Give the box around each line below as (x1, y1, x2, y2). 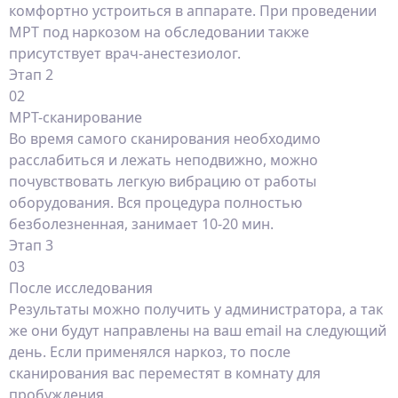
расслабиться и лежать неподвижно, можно (9, 150, 318, 170)
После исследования (9, 278, 153, 298)
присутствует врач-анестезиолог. (9, 44, 241, 63)
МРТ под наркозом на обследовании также (9, 22, 309, 42)
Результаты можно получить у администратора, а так (9, 299, 383, 319)
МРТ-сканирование (9, 107, 142, 127)
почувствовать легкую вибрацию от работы (9, 171, 316, 191)
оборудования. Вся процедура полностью (9, 193, 302, 212)
